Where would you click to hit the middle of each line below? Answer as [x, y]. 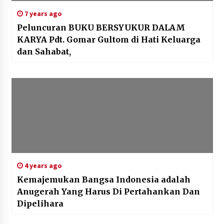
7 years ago [42, 14]
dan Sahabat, [44, 52]
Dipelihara [40, 204]
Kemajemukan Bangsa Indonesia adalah [103, 180]
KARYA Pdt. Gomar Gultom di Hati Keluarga [33, 40]
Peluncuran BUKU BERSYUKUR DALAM [42, 28]
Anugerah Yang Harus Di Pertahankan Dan [108, 192]
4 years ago [42, 166]
